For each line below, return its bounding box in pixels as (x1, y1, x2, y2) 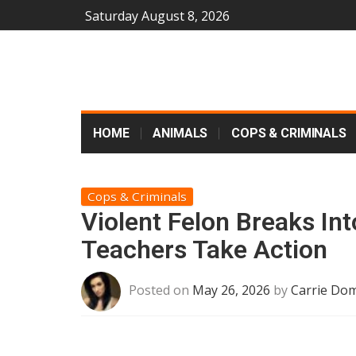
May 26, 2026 (192, 281, 270, 300)
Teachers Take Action (81, 234, 327, 265)
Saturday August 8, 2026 (85, 7, 230, 25)
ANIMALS (153, 126, 208, 141)
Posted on (129, 281, 192, 300)
